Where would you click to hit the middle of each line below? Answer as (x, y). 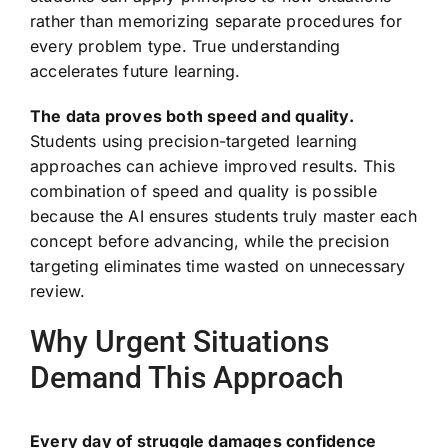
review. (57, 290)
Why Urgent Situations (179, 341)
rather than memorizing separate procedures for (216, 20)
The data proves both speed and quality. (191, 115)
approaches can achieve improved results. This (212, 165)
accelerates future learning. (135, 70)
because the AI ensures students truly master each (223, 215)
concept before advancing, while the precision (209, 240)
